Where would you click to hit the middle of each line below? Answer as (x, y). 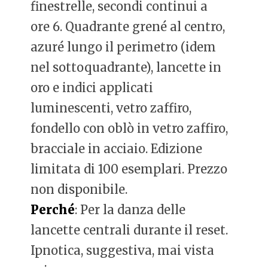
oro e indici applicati (92, 88)
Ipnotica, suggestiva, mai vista (123, 251)
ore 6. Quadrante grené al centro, (128, 27)
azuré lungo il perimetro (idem (124, 47)
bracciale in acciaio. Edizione (117, 149)
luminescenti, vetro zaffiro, (111, 108)
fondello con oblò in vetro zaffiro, (130, 129)
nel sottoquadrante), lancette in (126, 68)
